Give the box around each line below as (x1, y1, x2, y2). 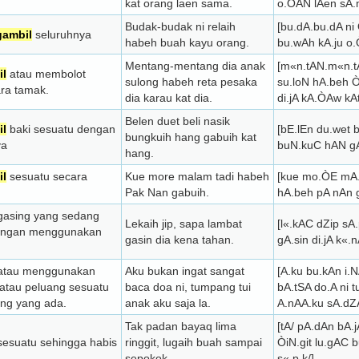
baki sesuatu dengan (6, 123, 115, 135)
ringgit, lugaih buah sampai (125, 336, 262, 349)
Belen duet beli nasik (125, 115, 230, 127)
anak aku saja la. (125, 296, 211, 309)
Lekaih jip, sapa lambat (125, 217, 242, 230)
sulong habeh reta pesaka (125, 75, 257, 88)
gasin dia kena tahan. (125, 233, 234, 246)
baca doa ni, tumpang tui (125, 280, 251, 293)
